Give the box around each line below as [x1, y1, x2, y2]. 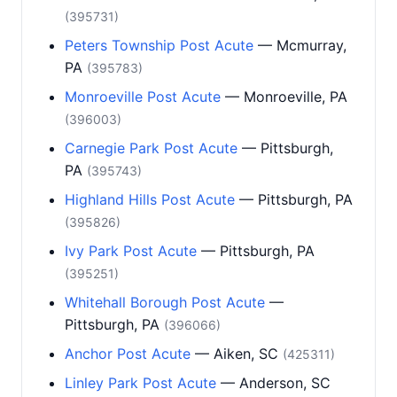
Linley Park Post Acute [65, 374, 216, 392]
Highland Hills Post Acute [65, 191, 235, 208]
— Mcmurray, [253, 36, 346, 54]
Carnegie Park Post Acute [65, 139, 237, 157]
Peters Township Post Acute [65, 36, 253, 54]
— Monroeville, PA [221, 88, 347, 105]
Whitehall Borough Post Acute [65, 293, 265, 311]
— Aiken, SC [191, 345, 283, 362]
